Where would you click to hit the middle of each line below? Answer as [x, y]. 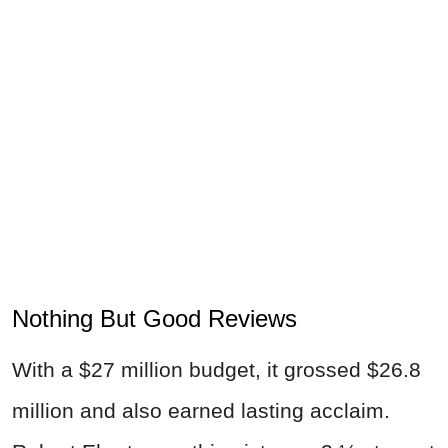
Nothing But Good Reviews [154, 318]
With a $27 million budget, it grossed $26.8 [216, 369]
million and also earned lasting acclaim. [201, 410]
